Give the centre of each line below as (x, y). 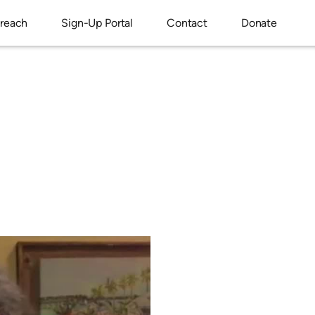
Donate (259, 22)
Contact (187, 22)
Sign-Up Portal (97, 22)
